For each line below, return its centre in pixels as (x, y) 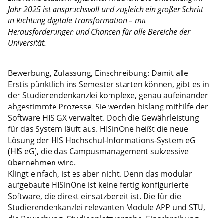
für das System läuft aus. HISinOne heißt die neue (98, 129)
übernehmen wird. (42, 162)
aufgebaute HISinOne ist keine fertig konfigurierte (98, 185)
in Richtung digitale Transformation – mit (77, 20)
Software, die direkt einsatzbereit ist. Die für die (94, 196)
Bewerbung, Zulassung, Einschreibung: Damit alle (98, 73)
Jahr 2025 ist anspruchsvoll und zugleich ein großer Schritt (105, 9)
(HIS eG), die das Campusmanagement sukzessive (98, 151)
